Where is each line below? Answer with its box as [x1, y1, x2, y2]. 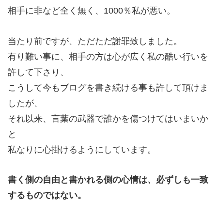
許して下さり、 [8, 67, 69, 77]
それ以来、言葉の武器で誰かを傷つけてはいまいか [8, 113, 208, 124]
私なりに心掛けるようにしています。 [8, 144, 156, 155]
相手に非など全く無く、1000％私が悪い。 [8, 5, 175, 15]
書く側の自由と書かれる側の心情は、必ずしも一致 [8, 175, 208, 185]
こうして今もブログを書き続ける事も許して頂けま [8, 82, 208, 93]
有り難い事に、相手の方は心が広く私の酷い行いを [8, 51, 208, 62]
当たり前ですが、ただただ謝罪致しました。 [8, 36, 182, 46]
